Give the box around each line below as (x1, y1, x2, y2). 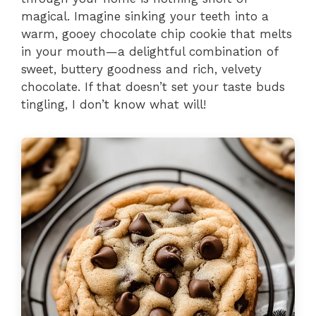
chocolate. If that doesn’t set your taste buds (21, 79, 285, 94)
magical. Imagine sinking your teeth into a (21, 8, 269, 23)
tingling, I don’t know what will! (21, 97, 206, 111)
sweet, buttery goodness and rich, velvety (21, 61, 262, 76)
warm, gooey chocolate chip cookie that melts (21, 26, 292, 41)
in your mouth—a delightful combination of (21, 44, 278, 59)
